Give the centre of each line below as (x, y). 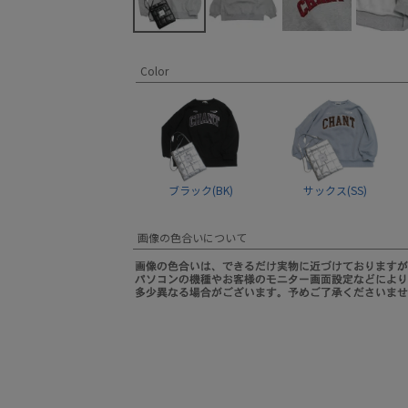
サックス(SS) (335, 190)
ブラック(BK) (201, 190)
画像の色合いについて (192, 237)
